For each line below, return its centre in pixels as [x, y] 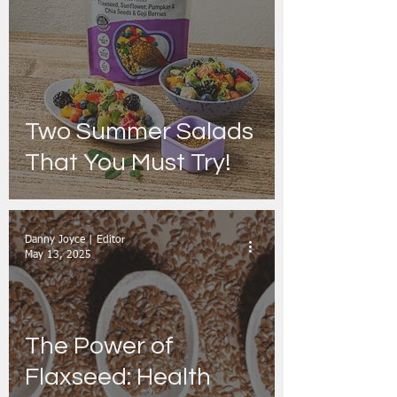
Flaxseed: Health [118, 377]
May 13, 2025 [58, 255]
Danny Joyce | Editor [75, 240]
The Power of [99, 346]
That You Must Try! [128, 163]
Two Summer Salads [139, 132]
